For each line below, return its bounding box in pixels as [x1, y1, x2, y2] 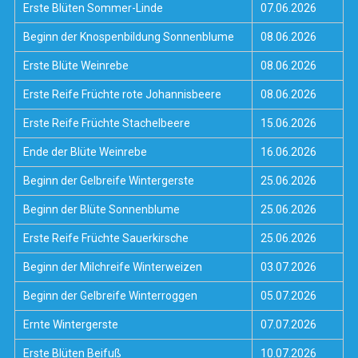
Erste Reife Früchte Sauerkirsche [22, 232, 189, 245]
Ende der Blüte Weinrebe [22, 145, 147, 159]
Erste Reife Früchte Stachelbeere [22, 117, 190, 130]
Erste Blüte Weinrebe [22, 59, 129, 73]
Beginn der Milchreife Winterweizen [22, 261, 202, 274]
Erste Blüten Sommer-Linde [22, 2, 163, 15]
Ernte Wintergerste [22, 318, 118, 332]
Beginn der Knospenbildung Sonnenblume [22, 30, 234, 44]
